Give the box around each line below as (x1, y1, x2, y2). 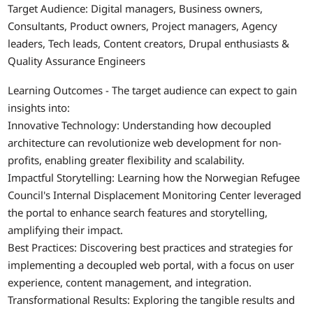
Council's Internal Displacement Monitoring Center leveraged (8, 187, 302, 202)
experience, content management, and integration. (8, 275, 252, 289)
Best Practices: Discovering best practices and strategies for (8, 240, 293, 254)
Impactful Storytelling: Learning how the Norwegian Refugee (8, 170, 300, 184)
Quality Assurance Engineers (8, 54, 146, 68)
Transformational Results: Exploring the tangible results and (8, 292, 296, 307)
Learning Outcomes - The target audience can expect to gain (8, 82, 298, 97)
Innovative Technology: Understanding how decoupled (8, 117, 272, 132)
